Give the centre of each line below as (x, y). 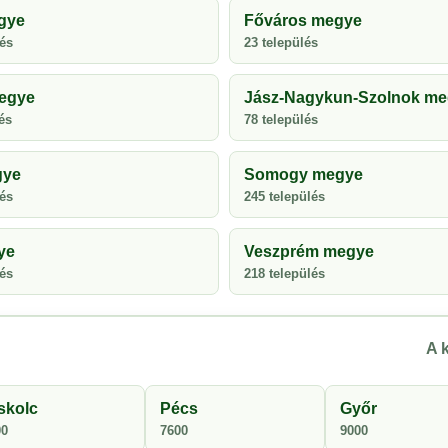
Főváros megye (303, 20)
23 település (281, 42)
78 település (281, 119)
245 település (284, 196)
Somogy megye (303, 174)
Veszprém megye (309, 251)
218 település (284, 273)
